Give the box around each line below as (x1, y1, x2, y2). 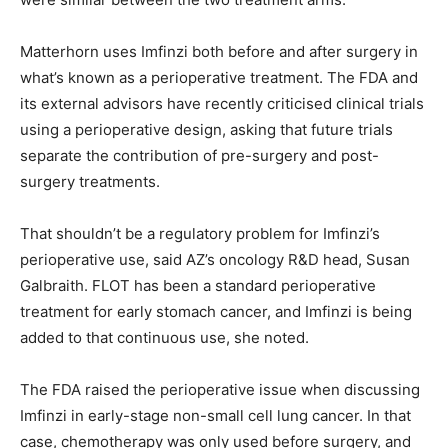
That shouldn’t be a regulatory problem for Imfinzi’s (20, 224, 380, 244)
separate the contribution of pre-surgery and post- (20, 146, 379, 166)
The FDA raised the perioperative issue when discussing (20, 380, 420, 400)
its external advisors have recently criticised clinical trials (20, 94, 424, 114)
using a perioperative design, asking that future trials (20, 120, 393, 140)
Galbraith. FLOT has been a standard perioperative (20, 276, 376, 296)
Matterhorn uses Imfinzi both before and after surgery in (20, 42, 418, 62)
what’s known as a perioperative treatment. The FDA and (20, 68, 418, 88)
